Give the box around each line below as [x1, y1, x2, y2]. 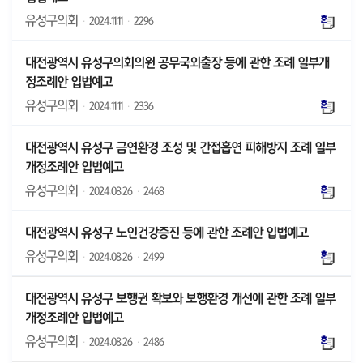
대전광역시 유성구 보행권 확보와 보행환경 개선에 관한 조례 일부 [25, 292, 335, 305]
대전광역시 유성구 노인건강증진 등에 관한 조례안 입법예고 [25, 226, 308, 239]
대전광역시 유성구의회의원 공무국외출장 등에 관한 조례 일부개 [25, 56, 329, 69]
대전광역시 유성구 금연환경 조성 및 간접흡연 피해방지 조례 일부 [25, 141, 335, 154]
